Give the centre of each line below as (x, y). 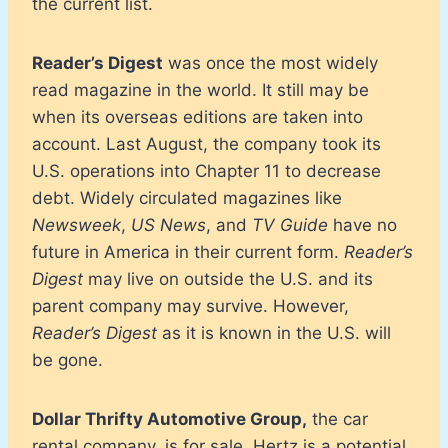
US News (168, 224)
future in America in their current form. (188, 251)
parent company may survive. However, (190, 305)
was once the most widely (270, 62)
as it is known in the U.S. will (274, 332)
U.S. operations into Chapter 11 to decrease (206, 170)
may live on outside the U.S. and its (228, 278)
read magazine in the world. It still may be (200, 89)
